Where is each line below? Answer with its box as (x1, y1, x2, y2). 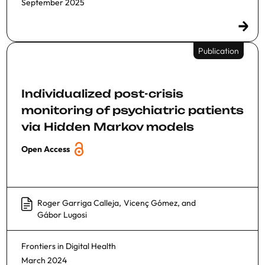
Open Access (21, 143, 70, 154)
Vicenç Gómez (124, 197, 177, 208)
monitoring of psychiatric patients (21, 103, 244, 117)
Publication (198, 45, 239, 56)
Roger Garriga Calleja (37, 197, 119, 208)
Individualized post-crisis (21, 86, 183, 100)
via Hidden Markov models (21, 119, 194, 133)
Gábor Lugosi (37, 209, 87, 220)
